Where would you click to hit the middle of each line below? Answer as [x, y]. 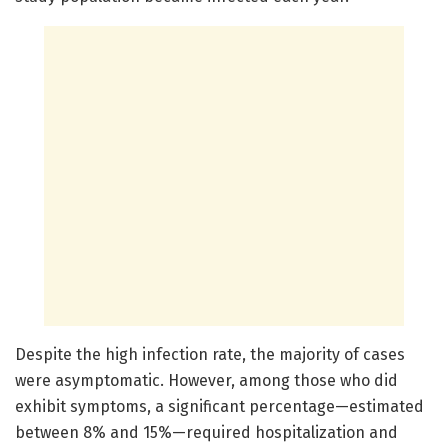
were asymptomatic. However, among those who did [206, 381]
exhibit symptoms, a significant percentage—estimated [219, 407]
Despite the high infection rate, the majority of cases [210, 355]
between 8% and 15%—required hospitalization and [206, 433]
